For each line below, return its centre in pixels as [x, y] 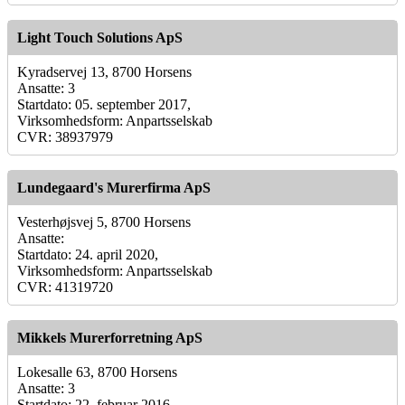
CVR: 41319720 [65, 287]
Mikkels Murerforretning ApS [110, 337]
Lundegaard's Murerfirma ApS [114, 187]
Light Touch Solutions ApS [100, 37]
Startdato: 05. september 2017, [104, 104]
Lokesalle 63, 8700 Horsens [97, 372]
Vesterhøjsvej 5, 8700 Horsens [104, 221]
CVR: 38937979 [65, 137]
